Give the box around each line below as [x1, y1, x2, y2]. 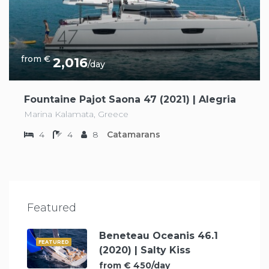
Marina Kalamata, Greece [24, 108, 128, 119]
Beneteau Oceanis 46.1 [99, 229, 218, 241]
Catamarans [107, 128, 160, 140]
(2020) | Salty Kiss [99, 244, 190, 256]
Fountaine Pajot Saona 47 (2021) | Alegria [24, 93, 236, 105]
